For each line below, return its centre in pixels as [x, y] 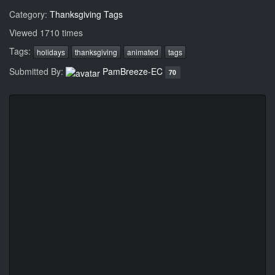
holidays [51, 52]
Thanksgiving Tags [86, 14]
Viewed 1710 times [46, 33]
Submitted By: [37, 72]
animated [143, 52]
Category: [29, 14]
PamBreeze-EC [133, 72]
